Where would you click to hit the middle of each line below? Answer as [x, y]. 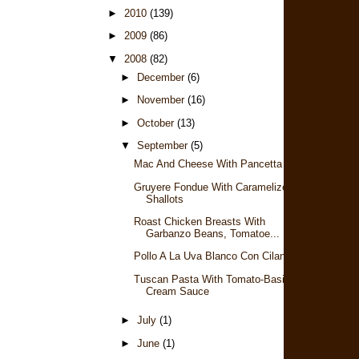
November [162, 100]
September [163, 145]
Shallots [165, 199]
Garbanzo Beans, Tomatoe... [213, 233]
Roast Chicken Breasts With [200, 221]
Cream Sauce [178, 291]
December [162, 77]
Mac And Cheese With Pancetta [208, 164]
